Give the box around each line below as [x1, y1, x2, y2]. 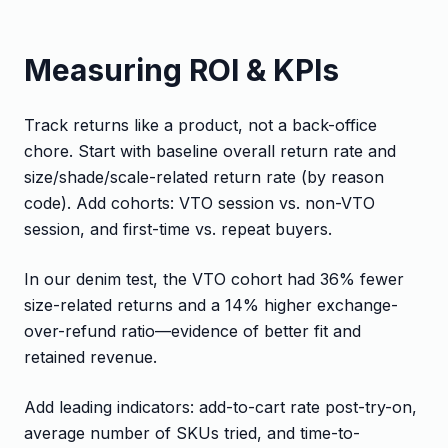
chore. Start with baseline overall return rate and [24, 140, 396, 161]
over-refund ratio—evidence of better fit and [24, 320, 361, 341]
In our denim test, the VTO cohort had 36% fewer [24, 268, 404, 289]
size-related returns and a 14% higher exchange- [24, 294, 398, 315]
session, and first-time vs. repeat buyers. [24, 218, 332, 239]
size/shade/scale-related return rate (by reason [24, 166, 384, 187]
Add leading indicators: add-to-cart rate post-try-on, [24, 396, 417, 417]
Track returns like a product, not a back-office [24, 114, 377, 135]
